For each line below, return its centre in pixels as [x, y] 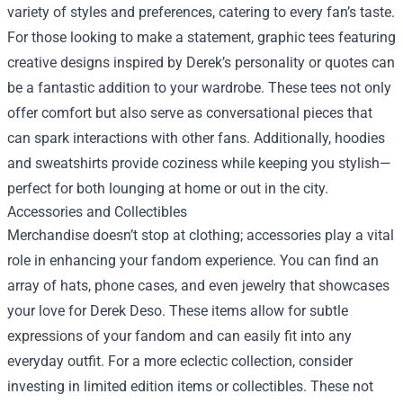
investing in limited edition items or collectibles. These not [190, 386]
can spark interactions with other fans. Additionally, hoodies [196, 138]
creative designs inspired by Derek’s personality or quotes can [201, 63]
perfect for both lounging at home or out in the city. [168, 188]
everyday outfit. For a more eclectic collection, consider [180, 361]
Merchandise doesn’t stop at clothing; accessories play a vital [201, 235]
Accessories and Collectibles [97, 212]
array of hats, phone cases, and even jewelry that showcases [198, 286]
